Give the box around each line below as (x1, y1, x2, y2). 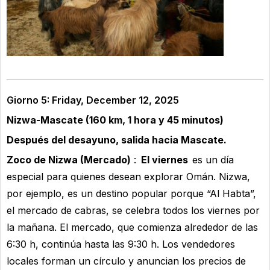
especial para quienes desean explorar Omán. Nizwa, (7, 171, 250, 183)
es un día (189, 154, 234, 166)
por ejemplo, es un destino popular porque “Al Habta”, (7, 187, 256, 200)
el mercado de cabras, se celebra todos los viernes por (7, 204, 260, 217)
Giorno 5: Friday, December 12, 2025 (7, 94, 179, 107)
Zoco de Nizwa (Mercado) (7, 154, 131, 166)
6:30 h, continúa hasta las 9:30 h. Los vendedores (7, 238, 235, 251)
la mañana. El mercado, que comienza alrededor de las (7, 221, 258, 234)
